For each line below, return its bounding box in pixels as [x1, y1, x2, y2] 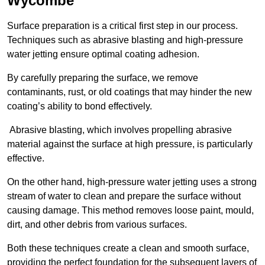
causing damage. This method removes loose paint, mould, [7, 205, 254, 215]
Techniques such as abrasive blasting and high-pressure [7, 34, 243, 45]
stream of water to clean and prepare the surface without [7, 190, 241, 201]
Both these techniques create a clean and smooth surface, [7, 243, 249, 253]
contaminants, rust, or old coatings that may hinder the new [7, 86, 252, 97]
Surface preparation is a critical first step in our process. [7, 20, 238, 31]
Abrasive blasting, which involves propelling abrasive [7, 124, 232, 135]
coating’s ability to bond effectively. [7, 101, 152, 111]
